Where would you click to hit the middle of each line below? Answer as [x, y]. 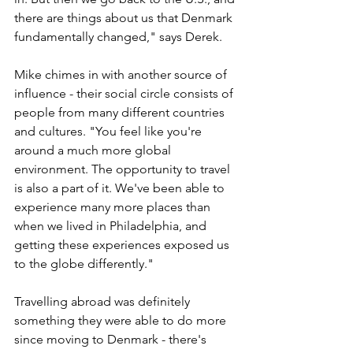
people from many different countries [121, 112]
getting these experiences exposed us [123, 244]
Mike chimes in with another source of [122, 74]
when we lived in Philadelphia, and [112, 225]
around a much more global [94, 150]
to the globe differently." [84, 263]
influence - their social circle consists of [125, 93]
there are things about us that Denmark [125, 17]
